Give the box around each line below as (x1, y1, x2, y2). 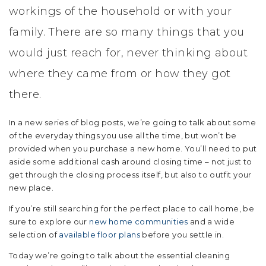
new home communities (89, 217, 188, 226)
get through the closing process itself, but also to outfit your (9, 170, 252, 179)
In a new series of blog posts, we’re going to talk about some (9, 118, 256, 127)
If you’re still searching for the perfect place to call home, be (9, 204, 255, 213)
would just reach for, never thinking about (9, 46, 248, 59)
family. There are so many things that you (9, 26, 245, 39)
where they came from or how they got (9, 67, 231, 80)
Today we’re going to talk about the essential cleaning (9, 251, 230, 260)
